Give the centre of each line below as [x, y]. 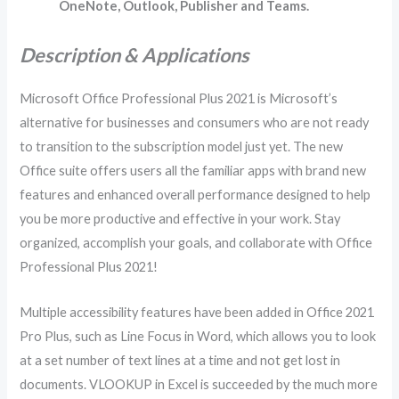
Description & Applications [135, 54]
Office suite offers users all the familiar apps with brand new [193, 171]
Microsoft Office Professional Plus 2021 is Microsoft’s [179, 99]
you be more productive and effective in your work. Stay [180, 219]
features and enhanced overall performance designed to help [195, 195]
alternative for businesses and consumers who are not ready [195, 123]
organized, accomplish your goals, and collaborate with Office [196, 243]
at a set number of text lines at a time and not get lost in [180, 360]
